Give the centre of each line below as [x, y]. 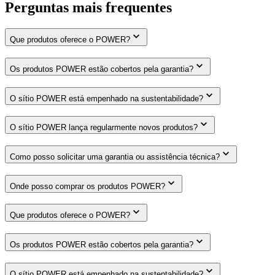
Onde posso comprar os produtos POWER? [87, 186]
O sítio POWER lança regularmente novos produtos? [104, 128]
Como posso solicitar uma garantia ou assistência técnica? [115, 157]
